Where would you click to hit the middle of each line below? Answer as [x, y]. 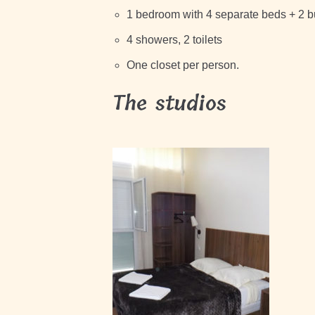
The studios [169, 104]
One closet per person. [182, 65]
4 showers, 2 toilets [174, 40]
